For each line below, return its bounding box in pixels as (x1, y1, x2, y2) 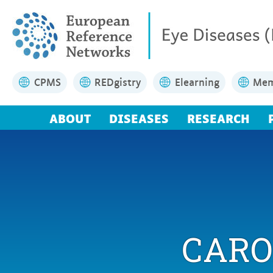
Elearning (174, 74, 219, 90)
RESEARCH (187, 108, 250, 127)
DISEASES (109, 108, 169, 127)
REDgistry (94, 74, 141, 90)
